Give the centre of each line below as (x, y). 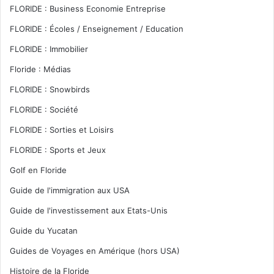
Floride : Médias (40, 69)
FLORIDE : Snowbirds (50, 90)
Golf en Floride (38, 170)
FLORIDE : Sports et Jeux (58, 150)
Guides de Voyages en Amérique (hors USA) (95, 251)
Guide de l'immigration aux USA (70, 191)
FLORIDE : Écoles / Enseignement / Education (97, 29)
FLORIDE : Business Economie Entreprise (88, 9)
